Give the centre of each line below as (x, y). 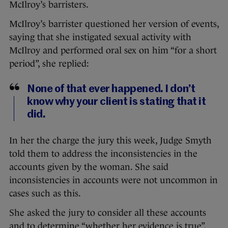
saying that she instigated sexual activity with (100, 37)
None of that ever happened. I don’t (111, 90)
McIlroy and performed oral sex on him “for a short (113, 51)
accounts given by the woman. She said (89, 167)
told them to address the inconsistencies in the (103, 154)
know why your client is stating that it (117, 102)
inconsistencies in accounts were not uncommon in (113, 180)
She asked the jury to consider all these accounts (108, 213)
